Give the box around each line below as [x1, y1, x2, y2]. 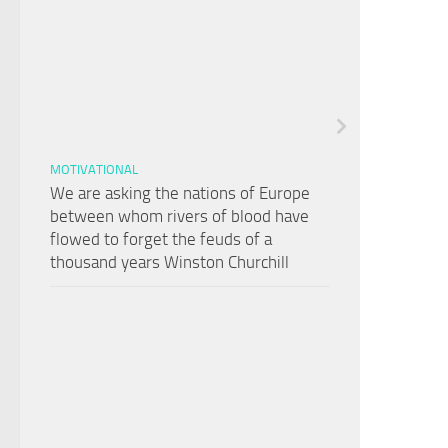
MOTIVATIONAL [50, 161, 138, 177]
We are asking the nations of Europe [50, 182, 310, 203]
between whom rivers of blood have [50, 205, 309, 226]
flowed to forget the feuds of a [50, 228, 272, 249]
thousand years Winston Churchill [50, 251, 289, 272]
